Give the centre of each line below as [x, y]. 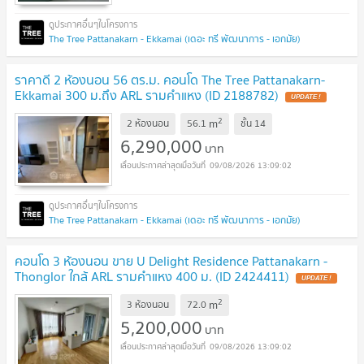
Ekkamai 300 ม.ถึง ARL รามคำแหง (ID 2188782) [147, 95]
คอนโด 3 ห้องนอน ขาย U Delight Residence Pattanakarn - [171, 260]
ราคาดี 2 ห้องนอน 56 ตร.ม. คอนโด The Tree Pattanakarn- [170, 80]
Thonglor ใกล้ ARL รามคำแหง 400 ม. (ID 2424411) [152, 276]
